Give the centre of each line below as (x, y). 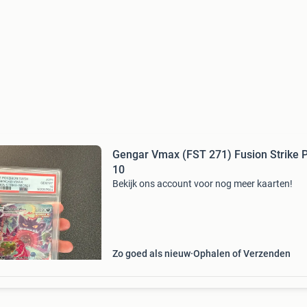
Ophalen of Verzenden (242, 254)
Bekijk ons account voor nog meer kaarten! (202, 184)
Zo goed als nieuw (151, 254)
